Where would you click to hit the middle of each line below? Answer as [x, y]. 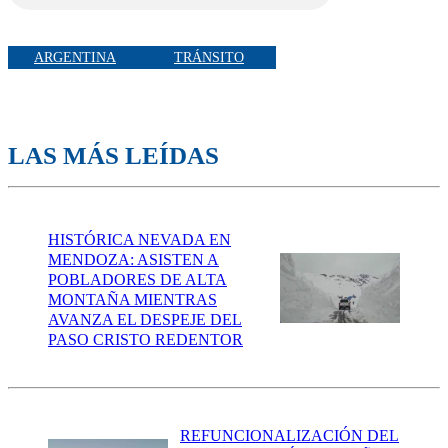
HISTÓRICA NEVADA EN [139, 239]
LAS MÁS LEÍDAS [113, 156]
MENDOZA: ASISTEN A [133, 259]
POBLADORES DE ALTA [137, 279]
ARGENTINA [75, 57]
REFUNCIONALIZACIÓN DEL [289, 436]
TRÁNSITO [209, 57]
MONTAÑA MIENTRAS [132, 299]
